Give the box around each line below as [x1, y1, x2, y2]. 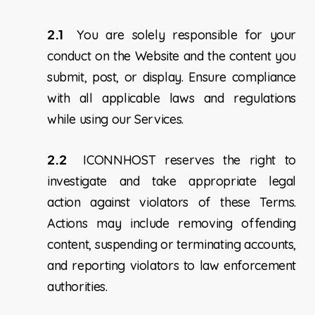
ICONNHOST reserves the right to [74, 152, 297, 169]
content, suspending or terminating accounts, [46, 236, 297, 253]
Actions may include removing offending [46, 215, 297, 232]
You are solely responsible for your [69, 27, 297, 44]
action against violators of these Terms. [46, 194, 297, 211]
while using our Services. [46, 111, 184, 128]
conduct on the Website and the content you [46, 48, 297, 65]
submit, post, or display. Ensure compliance [46, 69, 297, 86]
